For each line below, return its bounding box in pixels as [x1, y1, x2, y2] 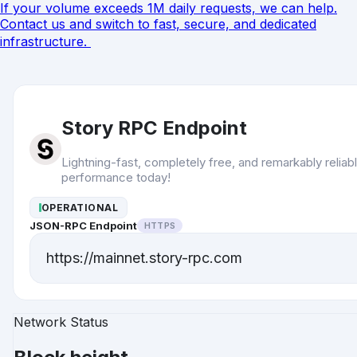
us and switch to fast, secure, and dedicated [47, 16, 316, 32]
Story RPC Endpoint [61, 116, 247, 139]
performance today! [61, 169, 171, 185]
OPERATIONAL [41, 201, 119, 214]
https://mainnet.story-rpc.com [46, 249, 242, 267]
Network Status [14, 313, 108, 330]
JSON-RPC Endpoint [29, 218, 137, 232]
